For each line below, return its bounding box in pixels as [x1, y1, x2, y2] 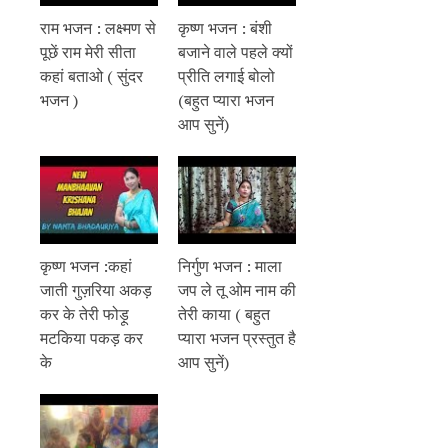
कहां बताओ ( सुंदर [40, 64, 143, 87]
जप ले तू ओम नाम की [178, 279, 296, 302]
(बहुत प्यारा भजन [178, 88, 274, 111]
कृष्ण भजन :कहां [40, 255, 132, 278]
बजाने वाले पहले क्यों [178, 40, 293, 63]
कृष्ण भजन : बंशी [178, 16, 272, 39]
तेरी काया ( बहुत [178, 303, 270, 326]
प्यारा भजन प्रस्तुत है [178, 327, 296, 350]
